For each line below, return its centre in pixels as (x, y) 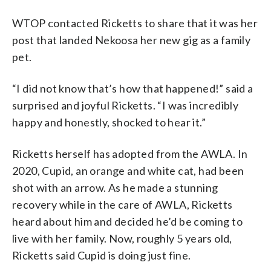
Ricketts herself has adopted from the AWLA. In (130, 153)
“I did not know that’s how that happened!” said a (133, 88)
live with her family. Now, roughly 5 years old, (122, 238)
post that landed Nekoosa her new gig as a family (132, 40)
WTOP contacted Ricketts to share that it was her (135, 23)
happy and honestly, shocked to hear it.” (109, 122)
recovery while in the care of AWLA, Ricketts (122, 204)
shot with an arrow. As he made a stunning (115, 187)
